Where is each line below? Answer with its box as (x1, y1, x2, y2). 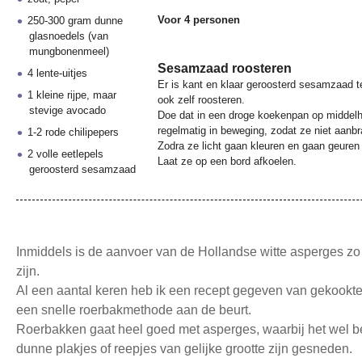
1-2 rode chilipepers (27, 126, 120, 138)
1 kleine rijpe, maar (27, 89, 117, 101)
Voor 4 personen (158, 14, 240, 26)
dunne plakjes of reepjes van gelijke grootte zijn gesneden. (16, 342, 352, 356)
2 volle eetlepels (27, 148, 104, 160)
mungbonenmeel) (28, 45, 109, 57)
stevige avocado (28, 104, 106, 116)
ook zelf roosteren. (158, 94, 245, 106)
